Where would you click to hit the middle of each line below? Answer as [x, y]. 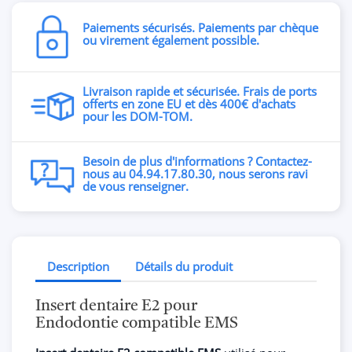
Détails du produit [184, 266]
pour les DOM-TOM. [137, 116]
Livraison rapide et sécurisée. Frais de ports [200, 91]
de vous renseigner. [136, 186]
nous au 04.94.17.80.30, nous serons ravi [195, 174]
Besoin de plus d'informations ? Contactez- [197, 161]
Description [78, 266]
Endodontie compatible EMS [137, 324]
